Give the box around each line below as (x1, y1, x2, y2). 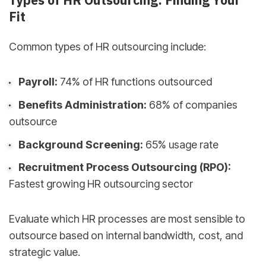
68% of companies (146, 98, 237, 111)
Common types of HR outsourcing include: (9, 40, 206, 53)
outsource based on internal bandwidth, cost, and (9, 229, 243, 242)
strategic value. (9, 245, 80, 258)
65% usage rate (142, 138, 218, 151)
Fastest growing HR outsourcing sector (9, 178, 193, 191)
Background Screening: (18, 138, 143, 151)
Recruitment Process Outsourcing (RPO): (18, 161, 231, 174)
